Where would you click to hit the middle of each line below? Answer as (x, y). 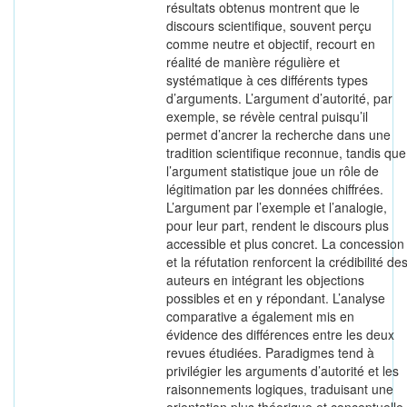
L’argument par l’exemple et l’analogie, (277, 207)
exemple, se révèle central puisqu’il (267, 116)
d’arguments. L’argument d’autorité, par (279, 98)
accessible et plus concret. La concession (285, 243)
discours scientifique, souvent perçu (269, 25)
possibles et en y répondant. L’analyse (276, 298)
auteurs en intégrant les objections (265, 280)
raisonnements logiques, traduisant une (280, 389)
